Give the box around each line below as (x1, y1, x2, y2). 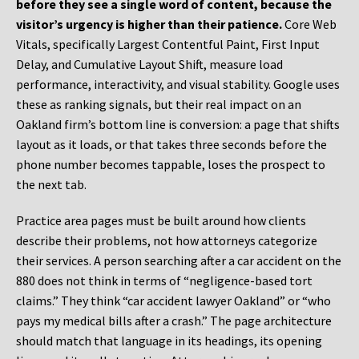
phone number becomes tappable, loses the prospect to (16, 156, 325, 173)
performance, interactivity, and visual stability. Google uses (16, 76, 340, 93)
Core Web (282, 16, 337, 33)
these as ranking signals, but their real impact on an (16, 96, 301, 113)
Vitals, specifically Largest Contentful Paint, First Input (16, 36, 320, 53)
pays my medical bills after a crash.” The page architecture (16, 313, 332, 329)
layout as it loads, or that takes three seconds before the (16, 136, 327, 153)
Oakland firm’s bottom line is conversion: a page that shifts (16, 116, 340, 133)
